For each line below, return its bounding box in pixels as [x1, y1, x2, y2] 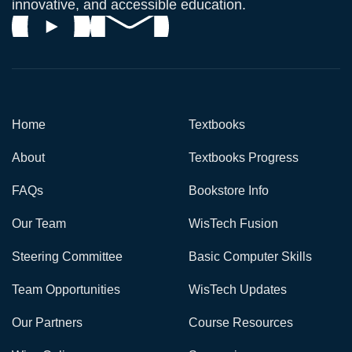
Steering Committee [12, 250, 123, 264]
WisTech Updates [189, 283, 287, 297]
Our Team [12, 217, 66, 231]
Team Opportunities [12, 283, 120, 297]
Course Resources [189, 316, 293, 330]
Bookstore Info [189, 184, 269, 198]
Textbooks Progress [189, 151, 299, 165]
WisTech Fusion [189, 217, 278, 231]
